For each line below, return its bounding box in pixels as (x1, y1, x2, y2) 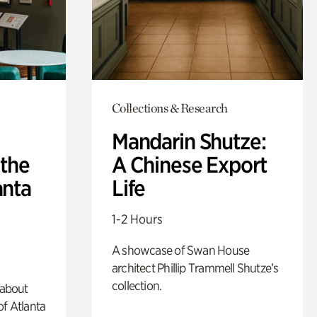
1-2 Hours (111, 211, 163, 226)
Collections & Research (111, 100, 228, 115)
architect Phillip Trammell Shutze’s (111, 260, 279, 275)
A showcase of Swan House (111, 242, 250, 258)
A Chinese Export (111, 151, 267, 178)
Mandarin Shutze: (111, 127, 266, 155)
